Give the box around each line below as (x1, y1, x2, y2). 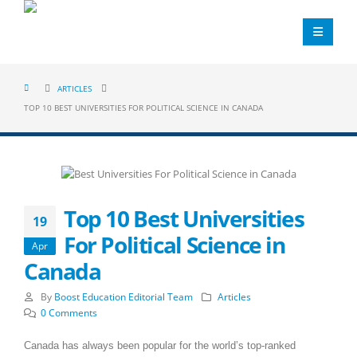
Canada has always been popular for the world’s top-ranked (24, 339, 296, 351)
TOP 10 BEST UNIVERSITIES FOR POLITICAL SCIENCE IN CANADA (24, 102, 263, 113)
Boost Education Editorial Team (53, 289, 193, 303)
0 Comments (40, 305, 97, 319)
